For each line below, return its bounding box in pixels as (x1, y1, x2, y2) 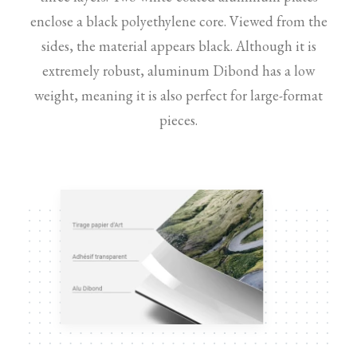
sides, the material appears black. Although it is (41, 37, 316, 55)
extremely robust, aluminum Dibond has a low (42, 61, 315, 80)
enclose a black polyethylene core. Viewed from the (29, 12, 328, 30)
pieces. (159, 111, 198, 129)
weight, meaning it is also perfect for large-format (34, 86, 323, 104)
